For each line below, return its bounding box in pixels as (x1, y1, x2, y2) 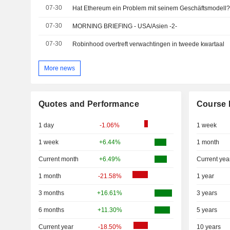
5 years (196, 206, 217, 214)
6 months (38, 206, 64, 214)
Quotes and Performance (38, 100, 139, 109)
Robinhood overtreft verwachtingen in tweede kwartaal (72, 41, 225, 48)
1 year (196, 172, 214, 180)
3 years (196, 189, 217, 197)
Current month (38, 156, 79, 163)
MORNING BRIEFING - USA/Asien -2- (72, 23, 178, 30)
